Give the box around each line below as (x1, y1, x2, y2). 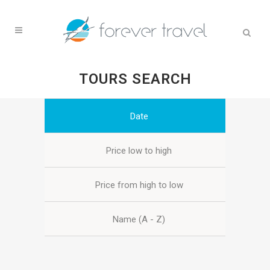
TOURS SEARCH (78, 71, 192, 87)
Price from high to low (95, 180, 183, 191)
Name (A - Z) (113, 214, 165, 225)
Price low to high (106, 145, 172, 157)
